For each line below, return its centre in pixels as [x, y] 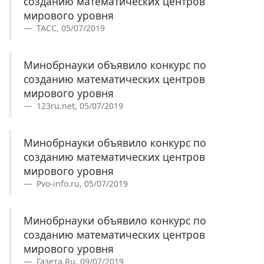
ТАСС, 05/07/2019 [70, 28]
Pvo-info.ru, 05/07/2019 [81, 184]
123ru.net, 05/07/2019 [79, 106]
